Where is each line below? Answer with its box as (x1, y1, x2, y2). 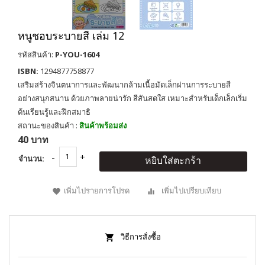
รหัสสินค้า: (18, 49, 55, 60)
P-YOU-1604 (55, 49, 99, 60)
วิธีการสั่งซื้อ (120, 231, 161, 242)
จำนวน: (18, 153, 44, 164)
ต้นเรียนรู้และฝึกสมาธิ (18, 106, 91, 117)
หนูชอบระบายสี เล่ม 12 (18, 28, 124, 43)
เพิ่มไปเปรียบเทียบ (161, 185, 221, 196)
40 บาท (18, 132, 49, 146)
